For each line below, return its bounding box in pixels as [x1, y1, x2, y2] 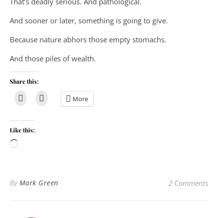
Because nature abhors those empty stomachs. [10, 35, 166, 44]
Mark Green [19, 178, 58, 187]
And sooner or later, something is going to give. [10, 16, 168, 25]
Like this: [10, 126, 35, 134]
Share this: [10, 77, 38, 85]
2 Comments [168, 178, 208, 188]
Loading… [18, 140, 51, 149]
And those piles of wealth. [10, 54, 96, 63]
